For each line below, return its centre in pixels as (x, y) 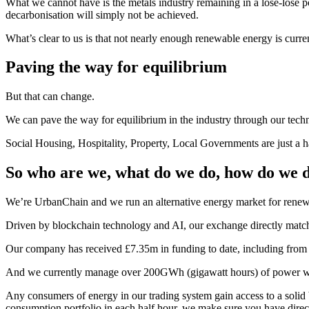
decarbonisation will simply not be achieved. (102, 14)
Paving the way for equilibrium (116, 67)
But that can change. (50, 97)
